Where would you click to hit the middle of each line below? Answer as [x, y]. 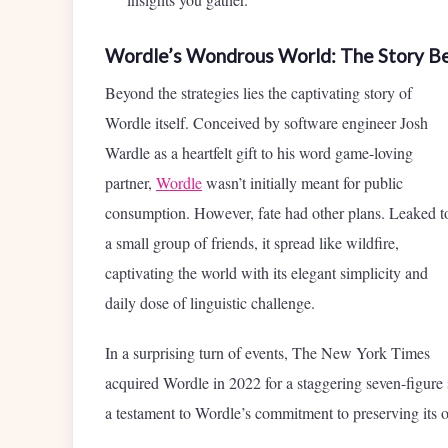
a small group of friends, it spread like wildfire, [252, 243]
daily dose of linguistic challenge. [210, 303]
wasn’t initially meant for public [302, 183]
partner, [130, 183]
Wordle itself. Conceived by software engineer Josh [266, 123]
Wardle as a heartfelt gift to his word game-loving [259, 153]
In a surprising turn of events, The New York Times [267, 353]
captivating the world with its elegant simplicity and [266, 273]
